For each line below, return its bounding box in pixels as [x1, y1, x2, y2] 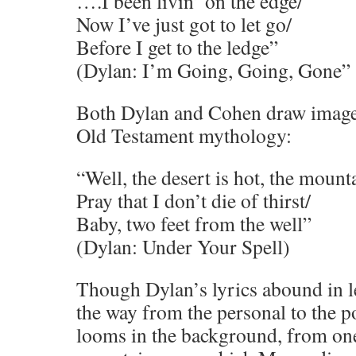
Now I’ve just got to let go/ [76, 10, 292, 37]
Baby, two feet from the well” [76, 210, 311, 237]
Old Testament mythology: [76, 122, 292, 149]
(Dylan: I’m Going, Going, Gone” [76, 56, 350, 83]
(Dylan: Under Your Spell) [76, 233, 290, 260]
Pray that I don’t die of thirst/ [76, 187, 311, 214]
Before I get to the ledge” [76, 33, 278, 60]
